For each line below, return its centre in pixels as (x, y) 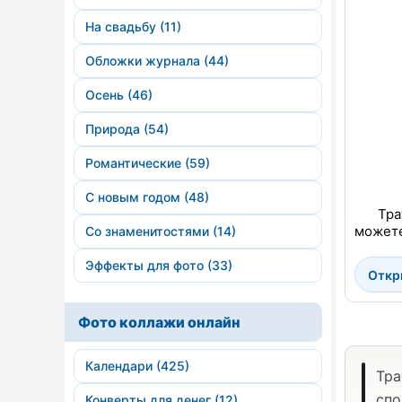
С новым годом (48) (147, 197)
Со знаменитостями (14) (161, 231)
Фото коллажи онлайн (159, 322)
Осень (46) (119, 95)
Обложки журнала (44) (157, 61)
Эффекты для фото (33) (159, 265)
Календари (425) (137, 366)
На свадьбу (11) (133, 26)
